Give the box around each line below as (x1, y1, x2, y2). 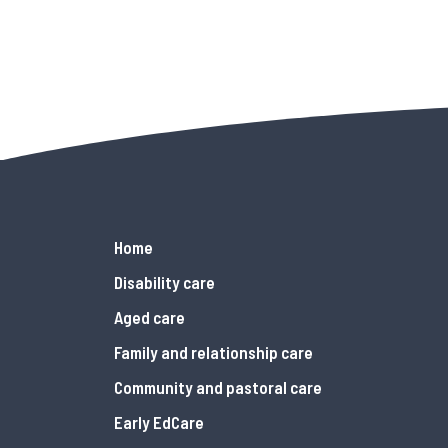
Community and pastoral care (114, 376, 322, 397)
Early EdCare (114, 411, 204, 432)
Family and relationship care (114, 341, 313, 362)
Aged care (114, 306, 185, 327)
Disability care (114, 271, 215, 292)
